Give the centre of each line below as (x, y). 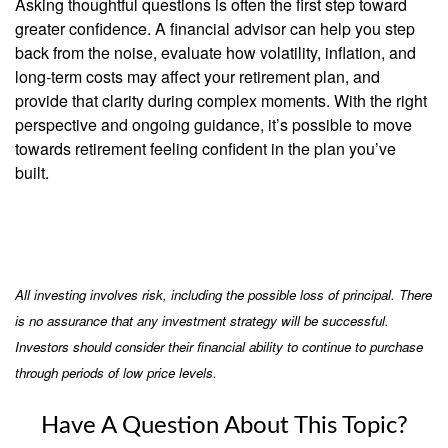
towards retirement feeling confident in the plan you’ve (205, 148)
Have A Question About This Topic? (224, 426)
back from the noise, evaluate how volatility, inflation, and (215, 52)
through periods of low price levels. (116, 373)
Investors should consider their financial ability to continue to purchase (219, 347)
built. (36, 172)
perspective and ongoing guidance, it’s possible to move (213, 124)
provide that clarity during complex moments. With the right (221, 100)
